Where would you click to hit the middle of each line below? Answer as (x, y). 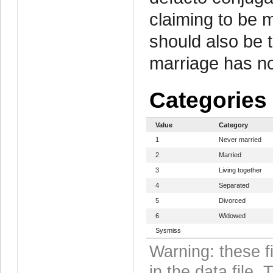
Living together (240, 170)
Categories (208, 100)
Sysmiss (168, 230)
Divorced (232, 200)
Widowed (232, 215)
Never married (240, 139)
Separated (234, 185)
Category (233, 125)
